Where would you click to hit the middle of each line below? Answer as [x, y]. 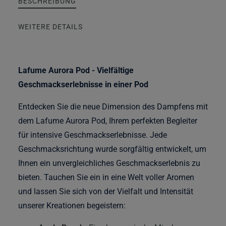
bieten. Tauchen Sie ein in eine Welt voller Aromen [106, 178]
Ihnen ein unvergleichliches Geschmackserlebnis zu [109, 163]
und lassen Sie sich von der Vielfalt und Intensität [106, 192]
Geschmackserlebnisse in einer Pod [83, 85]
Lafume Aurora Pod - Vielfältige [76, 71]
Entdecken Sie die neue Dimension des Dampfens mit [113, 107]
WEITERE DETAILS [50, 27]
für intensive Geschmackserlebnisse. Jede [93, 135]
